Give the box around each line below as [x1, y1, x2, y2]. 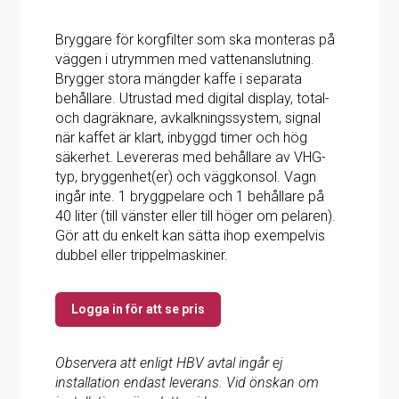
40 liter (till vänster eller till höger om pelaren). [55, 207, 337, 224]
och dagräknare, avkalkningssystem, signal [55, 109, 322, 126]
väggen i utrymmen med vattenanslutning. [55, 50, 315, 68]
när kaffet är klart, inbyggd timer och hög [55, 128, 308, 146]
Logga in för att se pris [71, 301, 206, 316]
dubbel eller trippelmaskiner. [55, 246, 229, 264]
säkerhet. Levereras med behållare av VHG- [55, 148, 327, 166]
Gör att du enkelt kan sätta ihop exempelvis [55, 226, 326, 244]
